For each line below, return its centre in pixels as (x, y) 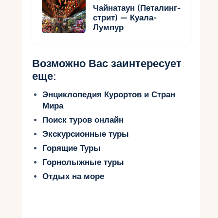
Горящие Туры (71, 148)
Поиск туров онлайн (83, 120)
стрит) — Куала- (125, 18)
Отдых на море (73, 176)
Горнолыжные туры (83, 162)
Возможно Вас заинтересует (107, 64)
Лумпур (109, 27)
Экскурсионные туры (85, 134)
